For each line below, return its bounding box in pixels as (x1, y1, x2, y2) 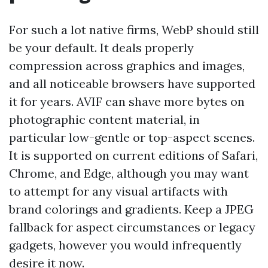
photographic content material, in (9, 112, 200, 127)
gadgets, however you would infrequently (9, 237, 242, 252)
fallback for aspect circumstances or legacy (9, 220, 255, 234)
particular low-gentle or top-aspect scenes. (9, 130, 255, 145)
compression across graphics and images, (9, 58, 245, 73)
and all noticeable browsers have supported (9, 76, 255, 91)
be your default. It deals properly (9, 40, 194, 55)
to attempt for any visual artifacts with (9, 184, 228, 199)
